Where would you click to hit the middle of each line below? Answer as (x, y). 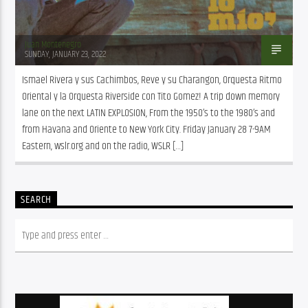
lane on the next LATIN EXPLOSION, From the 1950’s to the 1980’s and (149, 113)
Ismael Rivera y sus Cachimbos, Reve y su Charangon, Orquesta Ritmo (152, 80)
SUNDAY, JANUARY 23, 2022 (66, 54)
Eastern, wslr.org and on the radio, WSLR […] (103, 146)
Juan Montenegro (53, 44)
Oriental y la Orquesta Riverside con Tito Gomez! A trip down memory (151, 96)
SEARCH (36, 199)
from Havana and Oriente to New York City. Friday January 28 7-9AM (147, 129)
